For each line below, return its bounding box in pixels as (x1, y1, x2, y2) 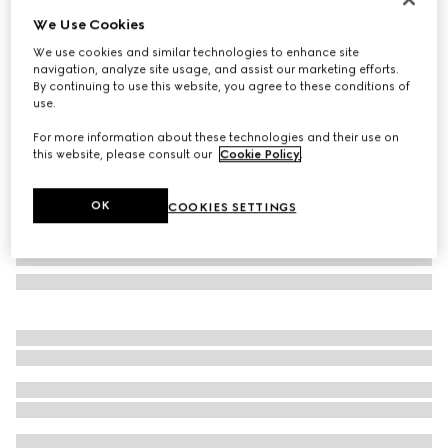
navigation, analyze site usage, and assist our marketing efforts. (33, 62, 400, 77)
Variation (16, 65, 69, 79)
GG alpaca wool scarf (16, 18, 180, 37)
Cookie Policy (220, 147, 301, 162)
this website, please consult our (33, 147, 216, 162)
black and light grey (68, 65, 179, 79)
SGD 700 (16, 42, 82, 61)
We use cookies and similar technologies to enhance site (33, 45, 360, 60)
